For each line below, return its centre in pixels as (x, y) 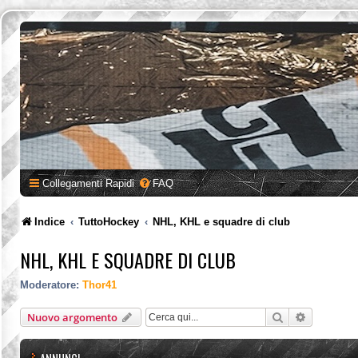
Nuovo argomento (72, 317)
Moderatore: (50, 284)
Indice (50, 222)
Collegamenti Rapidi (88, 183)
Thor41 (99, 284)
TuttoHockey (109, 222)
